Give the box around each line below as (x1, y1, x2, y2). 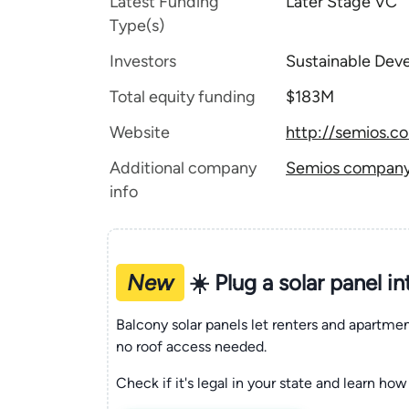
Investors (110, 51, 176, 71)
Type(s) (110, 16, 164, 36)
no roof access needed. (115, 337, 267, 355)
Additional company (110, 158, 257, 178)
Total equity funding (110, 87, 256, 107)
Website (110, 122, 170, 142)
